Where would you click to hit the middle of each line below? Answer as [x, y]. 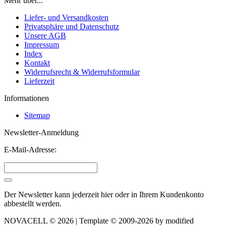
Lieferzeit [39, 81]
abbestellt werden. [33, 204]
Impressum [42, 45]
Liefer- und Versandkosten [66, 18]
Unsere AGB [45, 36]
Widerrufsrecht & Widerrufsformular [82, 72]
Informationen [26, 98]
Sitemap [37, 116]
